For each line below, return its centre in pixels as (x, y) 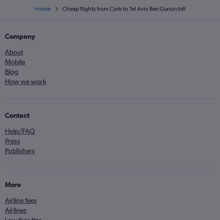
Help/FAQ (20, 131)
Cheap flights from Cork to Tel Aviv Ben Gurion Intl (124, 9)
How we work (26, 82)
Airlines (16, 210)
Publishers (20, 151)
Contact (17, 115)
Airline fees (21, 200)
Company (20, 36)
